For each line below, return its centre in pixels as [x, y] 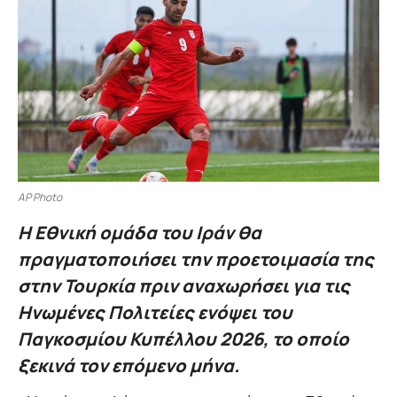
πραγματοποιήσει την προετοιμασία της [196, 260]
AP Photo [40, 198]
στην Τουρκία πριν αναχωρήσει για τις [184, 286]
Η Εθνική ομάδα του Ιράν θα [140, 233]
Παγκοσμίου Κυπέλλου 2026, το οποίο [183, 339]
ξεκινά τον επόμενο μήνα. [128, 366]
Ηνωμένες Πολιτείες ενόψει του [155, 313]
